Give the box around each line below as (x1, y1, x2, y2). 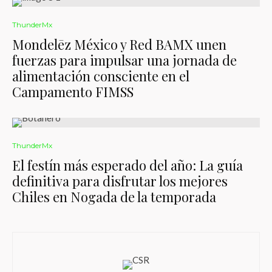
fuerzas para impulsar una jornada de (12, 51, 237, 69)
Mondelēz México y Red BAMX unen (12, 35, 226, 53)
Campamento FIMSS (12, 83, 134, 101)
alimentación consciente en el (12, 67, 189, 85)
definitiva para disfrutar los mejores (12, 172, 228, 190)
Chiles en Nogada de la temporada (12, 188, 216, 206)
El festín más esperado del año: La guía (12, 156, 243, 174)
